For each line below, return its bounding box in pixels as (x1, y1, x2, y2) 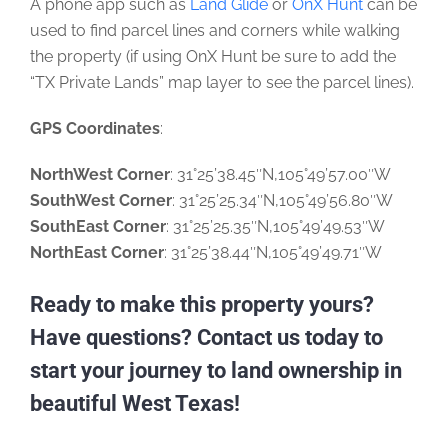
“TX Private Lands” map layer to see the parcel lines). (30, 72, 414, 92)
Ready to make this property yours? (30, 291, 374, 317)
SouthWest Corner (30, 190, 172, 210)
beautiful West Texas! (30, 390, 240, 416)
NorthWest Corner (30, 164, 170, 184)
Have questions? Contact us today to (30, 324, 383, 350)
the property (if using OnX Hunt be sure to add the (30, 46, 396, 66)
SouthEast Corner (30, 216, 166, 236)
